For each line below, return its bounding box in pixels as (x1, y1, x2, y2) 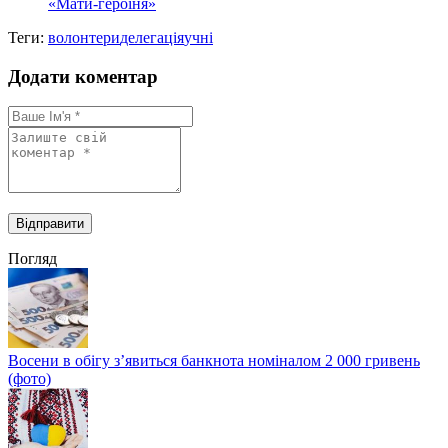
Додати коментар (8, 65, 158, 87)
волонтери (48, 28, 120, 46)
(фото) (8, 370, 51, 388)
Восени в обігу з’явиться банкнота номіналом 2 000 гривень (8, 352, 420, 370)
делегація (120, 28, 184, 46)
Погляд (8, 250, 57, 268)
